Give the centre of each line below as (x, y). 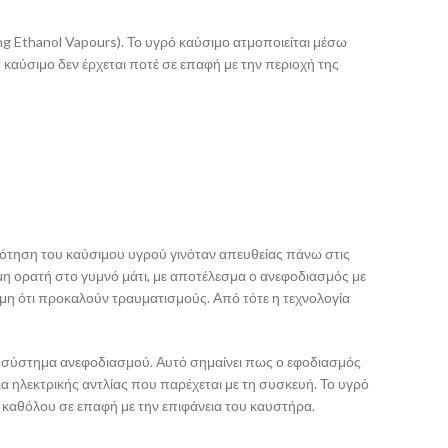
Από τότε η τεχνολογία (281, 297)
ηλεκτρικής (47, 383)
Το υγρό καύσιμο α (184, 41)
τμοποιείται (277, 41)
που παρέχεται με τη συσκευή (222, 383)
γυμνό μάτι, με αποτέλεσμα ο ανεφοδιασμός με (223, 275)
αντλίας (106, 383)
